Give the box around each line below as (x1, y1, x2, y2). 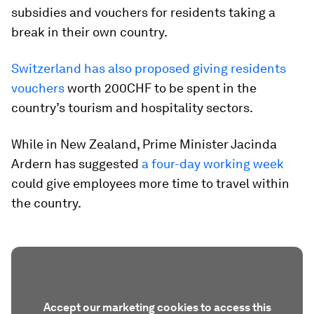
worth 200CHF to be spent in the (64, 80, 257, 95)
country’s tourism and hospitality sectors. (11, 100, 253, 115)
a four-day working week (142, 156, 284, 171)
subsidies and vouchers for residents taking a (11, 4, 275, 20)
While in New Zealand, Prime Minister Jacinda (11, 136, 277, 151)
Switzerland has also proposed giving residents (11, 60, 286, 76)
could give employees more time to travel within (11, 175, 289, 191)
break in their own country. (11, 24, 168, 39)
